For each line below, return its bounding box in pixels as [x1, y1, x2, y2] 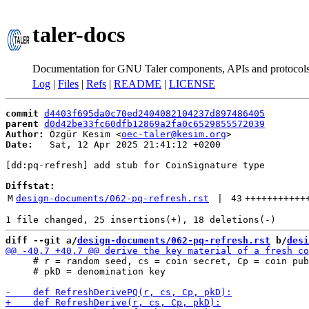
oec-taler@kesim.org [121, 129, 226, 139]
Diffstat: [6, 181, 55, 191]
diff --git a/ [6, 235, 77, 246]
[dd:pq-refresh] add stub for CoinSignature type [6, 160, 265, 170]
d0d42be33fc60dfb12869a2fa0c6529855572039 [44, 119, 265, 129]
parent [6, 119, 39, 129]
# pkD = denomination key [6, 266, 166, 277]
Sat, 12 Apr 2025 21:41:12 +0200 [33, 139, 221, 150]
